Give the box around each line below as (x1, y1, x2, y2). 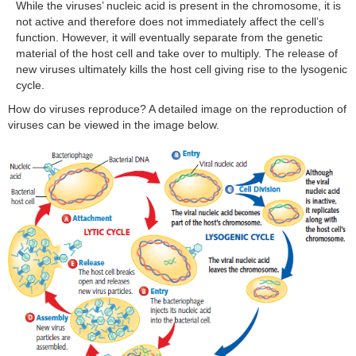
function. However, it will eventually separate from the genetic (16, 30, 323, 44)
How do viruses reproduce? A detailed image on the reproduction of (8, 102, 346, 115)
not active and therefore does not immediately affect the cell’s (16, 14, 324, 28)
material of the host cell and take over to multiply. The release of (16, 46, 338, 60)
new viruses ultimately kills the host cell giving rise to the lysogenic (16, 62, 347, 75)
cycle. (16, 78, 44, 91)
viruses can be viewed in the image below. (8, 118, 219, 131)
